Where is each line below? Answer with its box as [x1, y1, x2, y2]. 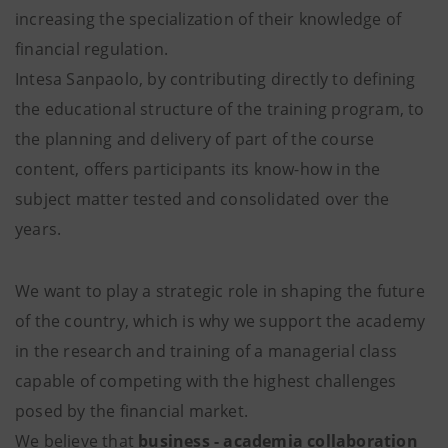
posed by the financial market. [15, 400, 248, 423]
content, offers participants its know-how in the [15, 158, 381, 181]
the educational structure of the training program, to [15, 98, 425, 121]
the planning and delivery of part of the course [15, 128, 375, 151]
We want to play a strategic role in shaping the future [15, 280, 425, 303]
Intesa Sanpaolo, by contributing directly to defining [15, 68, 416, 91]
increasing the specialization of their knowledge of [15, 8, 402, 31]
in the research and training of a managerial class [15, 340, 398, 363]
